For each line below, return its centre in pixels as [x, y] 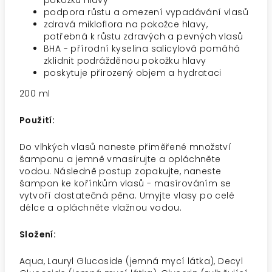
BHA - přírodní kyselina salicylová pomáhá [142, 49]
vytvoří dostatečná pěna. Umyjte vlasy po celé [127, 195]
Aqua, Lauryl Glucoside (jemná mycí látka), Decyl [131, 261]
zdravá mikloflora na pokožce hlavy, [126, 24]
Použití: [37, 120]
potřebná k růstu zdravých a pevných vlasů [144, 36]
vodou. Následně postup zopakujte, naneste [121, 171]
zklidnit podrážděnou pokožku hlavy [125, 61]
